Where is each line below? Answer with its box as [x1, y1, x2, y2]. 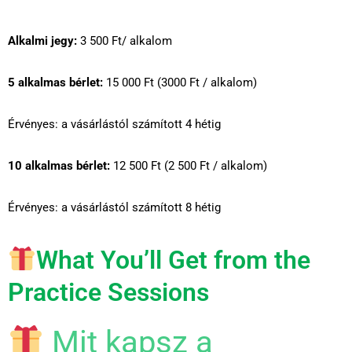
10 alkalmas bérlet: [8, 159, 110, 174]
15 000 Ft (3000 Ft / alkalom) [103, 75, 257, 90]
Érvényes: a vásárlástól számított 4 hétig [8, 117, 221, 132]
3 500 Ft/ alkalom [77, 34, 172, 49]
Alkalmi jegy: [8, 34, 77, 49]
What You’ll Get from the [36, 245, 311, 276]
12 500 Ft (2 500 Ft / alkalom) [110, 159, 267, 174]
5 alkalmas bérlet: [8, 75, 103, 90]
